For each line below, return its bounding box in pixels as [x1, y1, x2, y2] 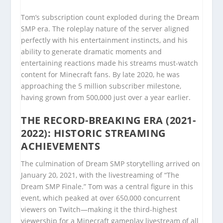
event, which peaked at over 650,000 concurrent [21, 193, 181, 203]
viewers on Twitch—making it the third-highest [21, 205, 178, 215]
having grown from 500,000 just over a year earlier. [21, 92, 191, 102]
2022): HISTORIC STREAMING [21, 126, 166, 140]
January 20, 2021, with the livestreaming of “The [21, 170, 180, 180]
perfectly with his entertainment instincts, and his [21, 35, 188, 45]
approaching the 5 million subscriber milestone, [21, 81, 182, 91]
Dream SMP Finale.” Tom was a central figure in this [21, 182, 194, 192]
